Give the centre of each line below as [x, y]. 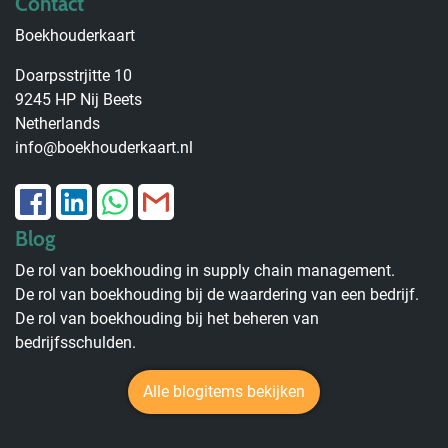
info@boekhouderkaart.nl [104, 147]
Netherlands [57, 123]
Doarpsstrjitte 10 [73, 75]
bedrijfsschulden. [75, 342]
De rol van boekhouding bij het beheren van [167, 318]
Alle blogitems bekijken [224, 391]
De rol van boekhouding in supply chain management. [205, 270]
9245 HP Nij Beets [78, 99]
